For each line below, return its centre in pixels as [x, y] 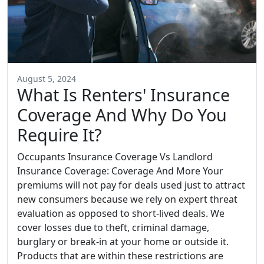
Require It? [59, 134]
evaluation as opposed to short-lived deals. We [121, 213]
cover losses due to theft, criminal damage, [113, 227]
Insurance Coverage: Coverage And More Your [120, 171]
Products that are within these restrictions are [120, 255]
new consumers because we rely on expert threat [127, 199]
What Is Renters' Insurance [123, 94]
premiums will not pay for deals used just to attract [131, 185]
